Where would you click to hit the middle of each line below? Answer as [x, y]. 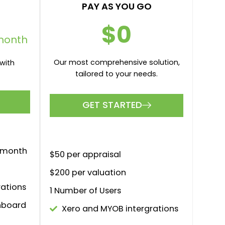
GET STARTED [112, 104]
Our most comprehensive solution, [117, 63]
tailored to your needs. [117, 74]
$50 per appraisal [85, 154]
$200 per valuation [88, 172]
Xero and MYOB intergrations [120, 208]
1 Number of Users [85, 190]
